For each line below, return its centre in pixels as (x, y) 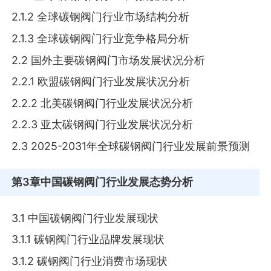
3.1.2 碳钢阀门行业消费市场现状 (90, 261)
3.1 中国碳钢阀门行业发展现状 (85, 218)
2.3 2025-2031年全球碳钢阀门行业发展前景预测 (131, 146)
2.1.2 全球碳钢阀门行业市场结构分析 (101, 17)
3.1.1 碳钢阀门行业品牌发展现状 (88, 240)
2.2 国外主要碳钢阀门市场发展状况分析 (109, 60)
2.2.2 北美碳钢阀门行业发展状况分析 (103, 103)
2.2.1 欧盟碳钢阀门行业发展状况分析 (101, 82)
